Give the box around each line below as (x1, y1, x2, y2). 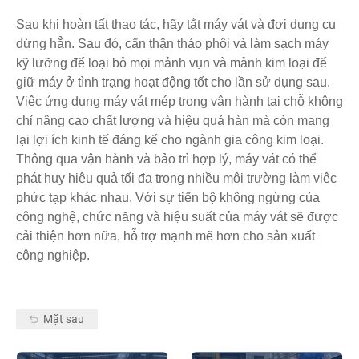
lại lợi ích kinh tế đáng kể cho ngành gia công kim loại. (16, 132, 324, 147)
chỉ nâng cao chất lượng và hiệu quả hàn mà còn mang (16, 113, 329, 127)
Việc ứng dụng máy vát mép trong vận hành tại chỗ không (16, 94, 343, 108)
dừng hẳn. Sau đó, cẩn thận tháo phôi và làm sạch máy (16, 36, 329, 50)
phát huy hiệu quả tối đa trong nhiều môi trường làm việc (16, 171, 337, 185)
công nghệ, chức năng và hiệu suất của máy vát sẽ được (16, 209, 338, 224)
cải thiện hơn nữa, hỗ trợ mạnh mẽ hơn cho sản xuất (16, 228, 315, 243)
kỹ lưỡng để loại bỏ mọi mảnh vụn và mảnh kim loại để (16, 55, 327, 70)
